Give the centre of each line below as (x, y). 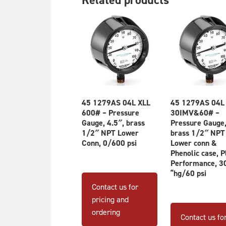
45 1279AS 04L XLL (116, 102)
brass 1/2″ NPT (197, 133)
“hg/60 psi (188, 173)
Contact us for (115, 186)
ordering (106, 212)
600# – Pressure (110, 112)
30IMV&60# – (195, 112)
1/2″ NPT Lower (110, 133)
